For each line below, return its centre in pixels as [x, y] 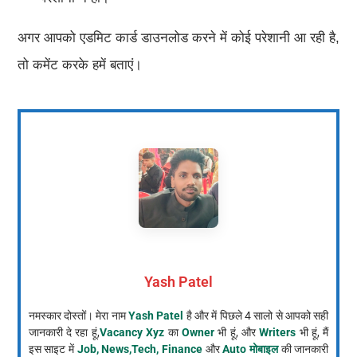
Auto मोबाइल [250, 349]
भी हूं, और [237, 332]
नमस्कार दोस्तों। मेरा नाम [78, 315]
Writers [278, 332]
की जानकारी [303, 349]
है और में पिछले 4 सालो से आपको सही [256, 315]
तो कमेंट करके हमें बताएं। [79, 65]
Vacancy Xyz [132, 332]
